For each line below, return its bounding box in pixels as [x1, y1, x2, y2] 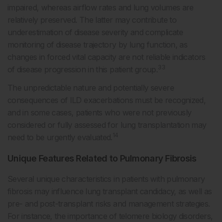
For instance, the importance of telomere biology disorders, [7, 211, 213, 221]
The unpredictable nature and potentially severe [7, 82, 174, 93]
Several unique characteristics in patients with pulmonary [7, 173, 205, 184]
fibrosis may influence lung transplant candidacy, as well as [7, 186, 212, 196]
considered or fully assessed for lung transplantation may [7, 119, 207, 130]
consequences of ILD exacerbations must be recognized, [7, 95, 206, 105]
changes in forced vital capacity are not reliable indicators [7, 52, 206, 62]
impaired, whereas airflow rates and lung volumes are [7, 2, 194, 12]
